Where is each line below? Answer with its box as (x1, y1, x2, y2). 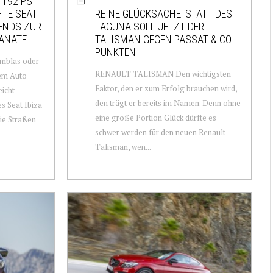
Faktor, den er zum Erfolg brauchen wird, (94, 82, 237, 94)
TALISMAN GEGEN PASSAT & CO (94, 32, 232, 46)
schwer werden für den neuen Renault (94, 126, 225, 138)
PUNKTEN (94, 45, 136, 58)
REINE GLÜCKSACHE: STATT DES (94, 7, 232, 20)
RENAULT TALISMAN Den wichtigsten (94, 68, 231, 79)
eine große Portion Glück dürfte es (94, 112, 216, 123)
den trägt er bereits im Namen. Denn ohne (94, 97, 241, 108)
